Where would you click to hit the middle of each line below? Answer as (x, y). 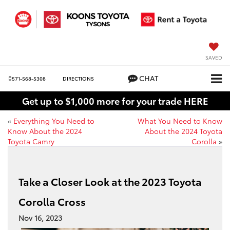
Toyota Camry (31, 141)
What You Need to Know (180, 121)
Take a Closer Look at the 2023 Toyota (110, 181)
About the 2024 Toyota (184, 131)
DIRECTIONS (78, 78)
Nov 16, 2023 (40, 218)
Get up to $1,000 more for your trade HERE (115, 101)
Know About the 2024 (45, 131)
